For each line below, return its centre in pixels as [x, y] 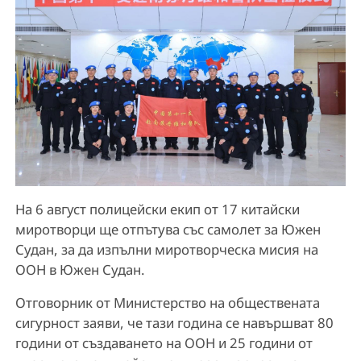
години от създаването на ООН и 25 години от [164, 342]
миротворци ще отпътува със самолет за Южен [168, 229]
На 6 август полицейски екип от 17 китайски [157, 209]
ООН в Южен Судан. [80, 269]
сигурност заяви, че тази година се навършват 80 [174, 322]
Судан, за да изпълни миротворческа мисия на [166, 249]
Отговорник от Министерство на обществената [167, 302]
